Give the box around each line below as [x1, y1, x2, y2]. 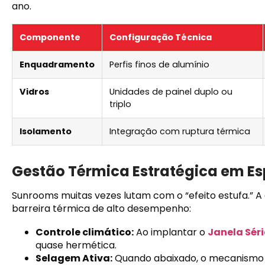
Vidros [20, 85, 49, 98]
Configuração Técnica [109, 31, 212, 43]
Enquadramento [20, 58, 95, 70]
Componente [20, 31, 80, 43]
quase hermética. [35, 238, 117, 252]
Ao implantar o [134, 225, 208, 239]
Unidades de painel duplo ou [109, 85, 232, 98]
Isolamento [20, 125, 72, 137]
